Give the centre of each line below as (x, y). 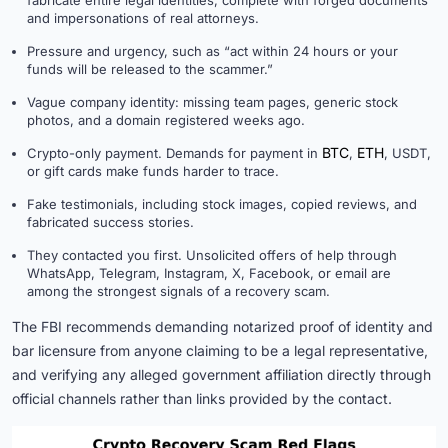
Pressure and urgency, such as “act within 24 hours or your (212, 51)
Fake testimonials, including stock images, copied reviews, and (222, 204)
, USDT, (409, 153)
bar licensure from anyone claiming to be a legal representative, (220, 351)
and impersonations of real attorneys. (143, 18)
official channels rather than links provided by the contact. (202, 399)
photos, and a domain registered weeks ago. (166, 120)
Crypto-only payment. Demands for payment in (174, 153)
